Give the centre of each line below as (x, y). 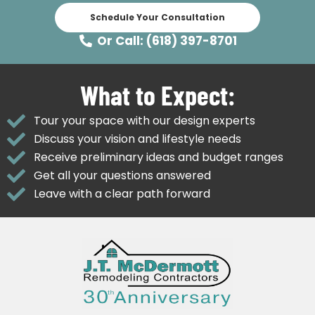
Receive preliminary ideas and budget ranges (158, 157)
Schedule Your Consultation (157, 17)
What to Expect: (157, 95)
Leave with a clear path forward (122, 193)
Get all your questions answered (122, 175)
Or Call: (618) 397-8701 (167, 40)
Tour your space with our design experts (144, 120)
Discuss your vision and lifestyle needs (137, 139)
